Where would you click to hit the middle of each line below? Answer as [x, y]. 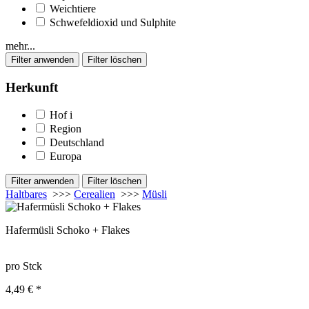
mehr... [20, 46]
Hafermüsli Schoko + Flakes [68, 230]
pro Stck [24, 266]
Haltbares [26, 195]
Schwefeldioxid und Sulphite [113, 22]
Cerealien [94, 195]
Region [66, 129]
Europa [66, 157]
